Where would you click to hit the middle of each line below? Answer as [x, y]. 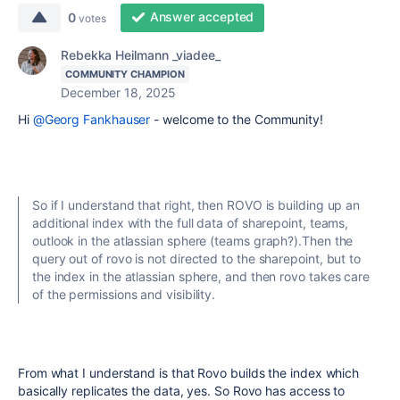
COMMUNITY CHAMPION [125, 74]
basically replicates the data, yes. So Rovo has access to [182, 391]
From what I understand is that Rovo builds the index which [189, 373]
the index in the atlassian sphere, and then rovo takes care [201, 276]
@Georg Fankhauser [92, 119]
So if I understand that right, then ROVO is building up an [196, 205]
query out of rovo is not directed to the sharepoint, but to [197, 258]
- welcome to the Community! [237, 119]
